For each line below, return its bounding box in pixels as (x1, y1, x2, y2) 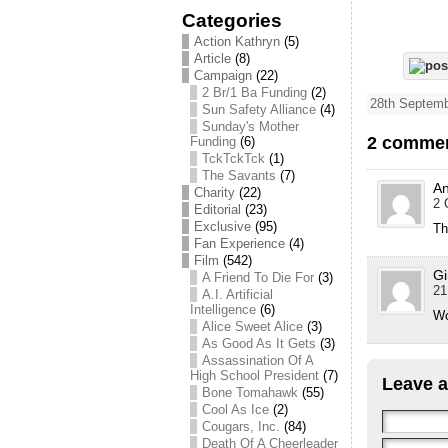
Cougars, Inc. (202, 419, 280, 434)
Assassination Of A (202, 353, 314, 368)
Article (194, 51, 231, 66)
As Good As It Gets (202, 336, 316, 351)
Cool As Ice (202, 402, 269, 417)
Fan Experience (194, 236, 285, 251)
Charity (194, 185, 235, 200)
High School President (190, 368, 319, 383)
